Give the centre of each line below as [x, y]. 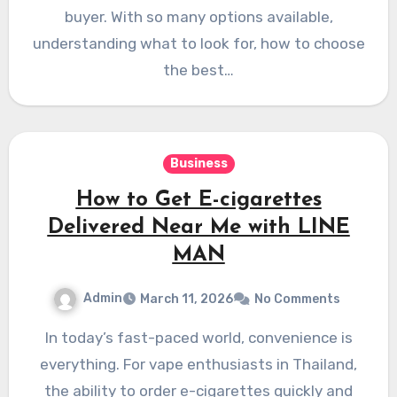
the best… [198, 70]
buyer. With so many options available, [198, 16]
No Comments [297, 299]
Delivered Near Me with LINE [198, 227]
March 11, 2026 [187, 299]
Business [198, 163]
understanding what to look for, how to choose [198, 43]
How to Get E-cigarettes [198, 200]
